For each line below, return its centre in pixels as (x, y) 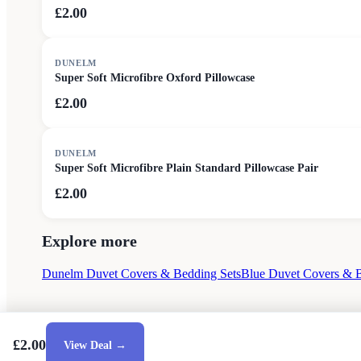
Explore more (89, 241)
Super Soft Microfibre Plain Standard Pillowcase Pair (187, 168)
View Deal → (95, 345)
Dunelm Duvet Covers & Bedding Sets (141, 273)
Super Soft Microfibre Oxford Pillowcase (155, 78)
